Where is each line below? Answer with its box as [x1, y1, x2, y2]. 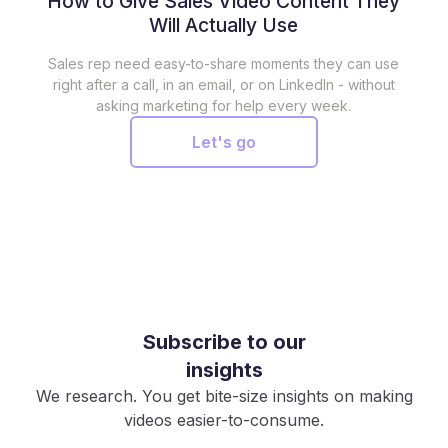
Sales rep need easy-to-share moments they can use [48, 54, 400, 72]
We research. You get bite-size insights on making [35, 385, 413, 406]
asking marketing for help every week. [96, 96, 352, 114]
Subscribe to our [142, 329, 306, 354]
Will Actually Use [149, 12, 299, 37]
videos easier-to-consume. [124, 409, 324, 430]
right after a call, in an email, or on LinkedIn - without [52, 75, 395, 93]
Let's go [191, 131, 256, 152]
